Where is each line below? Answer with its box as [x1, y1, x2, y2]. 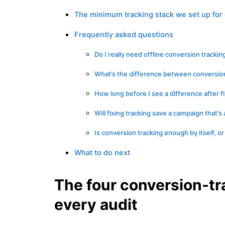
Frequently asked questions [74, 30, 173, 40]
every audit [54, 195, 138, 213]
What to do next [74, 148, 130, 158]
